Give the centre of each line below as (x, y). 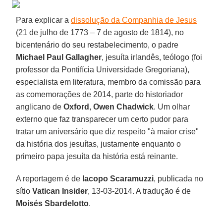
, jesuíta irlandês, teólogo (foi (152, 57)
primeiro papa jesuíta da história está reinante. (97, 156)
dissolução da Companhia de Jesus (134, 20)
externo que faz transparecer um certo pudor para (102, 119)
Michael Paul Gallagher (59, 57)
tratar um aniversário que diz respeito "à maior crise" (108, 131)
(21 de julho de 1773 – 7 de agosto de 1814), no (100, 32)
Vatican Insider (60, 191)
